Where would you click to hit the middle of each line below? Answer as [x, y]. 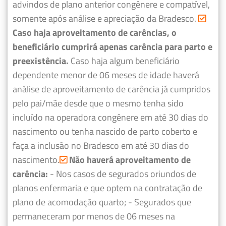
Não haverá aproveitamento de [129, 159]
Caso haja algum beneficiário [125, 61]
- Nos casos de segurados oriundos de [123, 174]
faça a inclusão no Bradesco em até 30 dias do [101, 145]
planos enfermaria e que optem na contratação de [107, 188]
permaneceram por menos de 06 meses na [94, 216]
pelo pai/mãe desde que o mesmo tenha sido [98, 103]
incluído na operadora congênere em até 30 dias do [110, 117]
